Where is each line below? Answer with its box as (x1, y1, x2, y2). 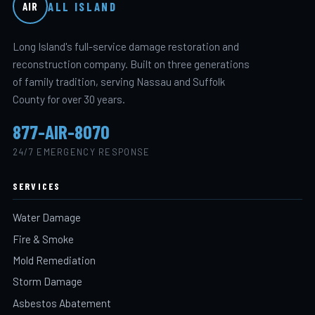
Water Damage (12, 211, 81, 224)
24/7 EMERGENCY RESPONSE (12, 146, 150, 157)
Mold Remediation (12, 253, 96, 266)
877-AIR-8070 (12, 120, 110, 143)
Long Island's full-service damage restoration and (12, 39, 239, 53)
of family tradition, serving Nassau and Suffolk (12, 75, 225, 88)
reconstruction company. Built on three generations (12, 57, 250, 70)
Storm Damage (12, 275, 82, 288)
